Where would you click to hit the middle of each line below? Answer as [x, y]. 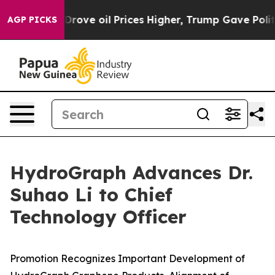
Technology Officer [98, 217]
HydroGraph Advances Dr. [131, 172]
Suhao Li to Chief [91, 195]
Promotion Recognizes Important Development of [127, 258]
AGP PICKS [32, 20]
